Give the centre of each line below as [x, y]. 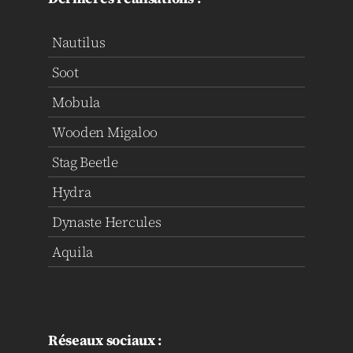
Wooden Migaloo [105, 132]
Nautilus [78, 42]
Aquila [72, 251]
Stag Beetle [85, 162]
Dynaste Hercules [106, 221]
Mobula [76, 102]
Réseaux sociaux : [105, 340]
